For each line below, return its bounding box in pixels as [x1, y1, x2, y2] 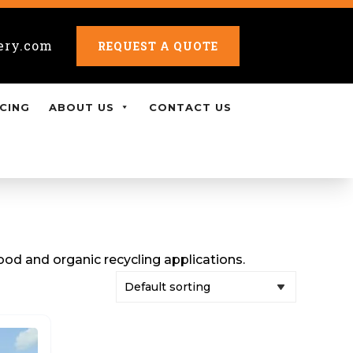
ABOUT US [49, 101, 114, 113]
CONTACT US [149, 101, 232, 113]
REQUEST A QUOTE [98, 38, 218, 54]
